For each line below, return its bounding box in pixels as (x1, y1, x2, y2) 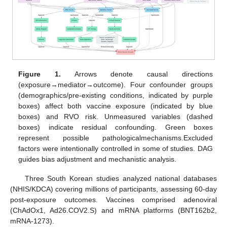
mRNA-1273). (10, 216, 54, 225)
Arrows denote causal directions (61, 69, 213, 78)
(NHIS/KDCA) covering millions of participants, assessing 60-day (10, 184, 217, 193)
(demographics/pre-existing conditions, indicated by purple (18, 91, 213, 99)
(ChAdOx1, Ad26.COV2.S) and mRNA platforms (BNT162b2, (10, 206, 217, 214)
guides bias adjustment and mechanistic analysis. (18, 155, 177, 163)
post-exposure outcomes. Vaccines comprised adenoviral (10, 195, 217, 204)
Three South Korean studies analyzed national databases (24, 174, 217, 182)
